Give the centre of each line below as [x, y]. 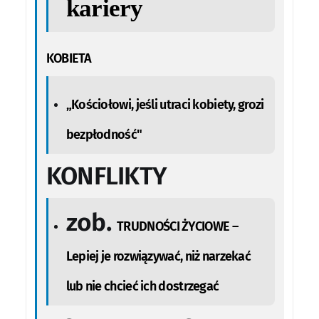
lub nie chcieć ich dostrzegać [142, 286]
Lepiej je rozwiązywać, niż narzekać [158, 256]
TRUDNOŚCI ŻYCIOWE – [177, 226]
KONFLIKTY [106, 176]
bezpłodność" [104, 134]
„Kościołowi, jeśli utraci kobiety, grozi [165, 104]
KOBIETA [69, 59]
